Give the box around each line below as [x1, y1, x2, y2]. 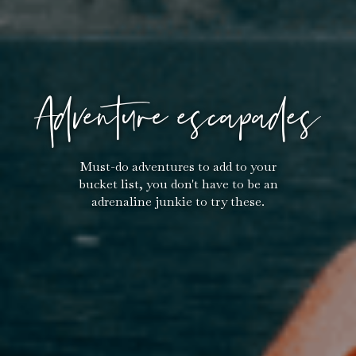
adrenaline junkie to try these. [91, 192, 265, 210]
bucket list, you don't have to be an [78, 175, 278, 192]
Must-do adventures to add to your [79, 157, 277, 175]
